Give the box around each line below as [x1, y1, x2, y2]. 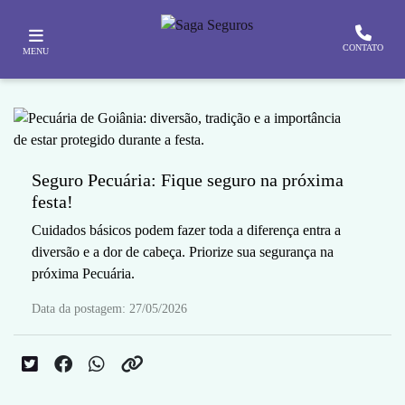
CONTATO [343, 42, 383, 52]
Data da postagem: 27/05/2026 [32, 302, 187, 316]
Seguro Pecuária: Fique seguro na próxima [32, 170, 344, 190]
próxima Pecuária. [32, 266, 135, 281]
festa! [32, 192, 73, 212]
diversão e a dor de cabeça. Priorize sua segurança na [32, 244, 334, 259]
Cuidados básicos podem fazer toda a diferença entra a [32, 222, 341, 238]
